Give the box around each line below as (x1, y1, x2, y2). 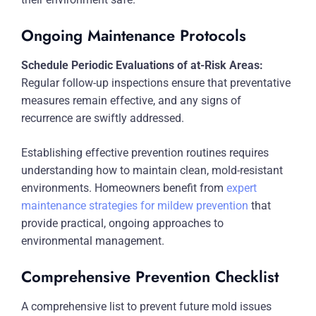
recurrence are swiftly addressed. (21, 111, 184, 125)
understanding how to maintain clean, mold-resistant (21, 164, 283, 177)
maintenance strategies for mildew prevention (21, 199, 248, 212)
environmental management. (21, 234, 164, 248)
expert (226, 181, 257, 195)
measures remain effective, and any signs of (21, 94, 241, 107)
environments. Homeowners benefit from (21, 181, 226, 195)
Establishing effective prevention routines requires (21, 146, 269, 159)
